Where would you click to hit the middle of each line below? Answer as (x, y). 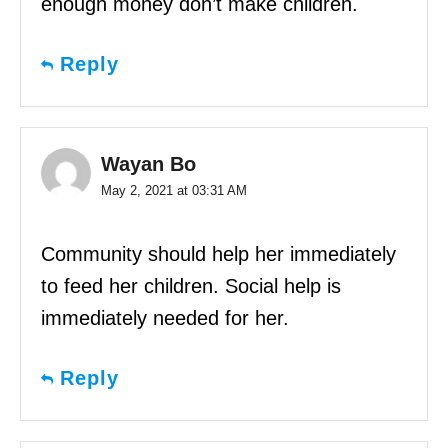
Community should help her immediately (218, 254)
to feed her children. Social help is (191, 286)
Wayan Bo (148, 164)
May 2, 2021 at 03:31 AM (174, 191)
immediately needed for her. (165, 318)
